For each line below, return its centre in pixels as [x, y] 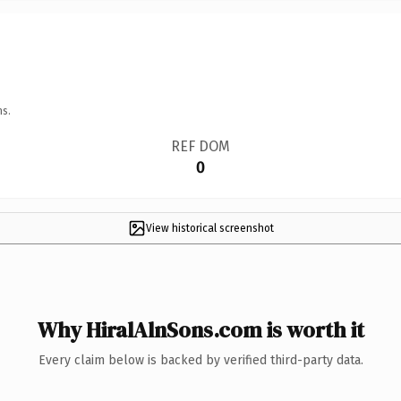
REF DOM [200, 146]
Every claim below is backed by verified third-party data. [200, 360]
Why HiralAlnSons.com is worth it [200, 329]
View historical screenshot [209, 228]
